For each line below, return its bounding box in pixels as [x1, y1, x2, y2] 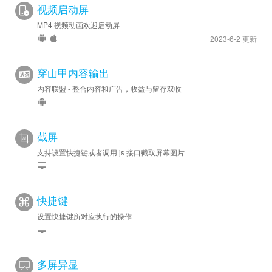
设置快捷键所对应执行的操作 [37, 211, 132, 221]
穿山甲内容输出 [37, 66, 109, 80]
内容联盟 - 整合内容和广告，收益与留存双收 [37, 83, 182, 93]
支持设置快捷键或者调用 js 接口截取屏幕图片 [37, 147, 185, 157]
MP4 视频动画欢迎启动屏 [37, 19, 120, 30]
